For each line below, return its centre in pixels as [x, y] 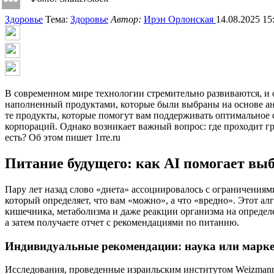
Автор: [127, 20]
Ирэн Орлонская [180, 20]
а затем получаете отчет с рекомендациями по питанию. [122, 222]
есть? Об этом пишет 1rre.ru [63, 138]
